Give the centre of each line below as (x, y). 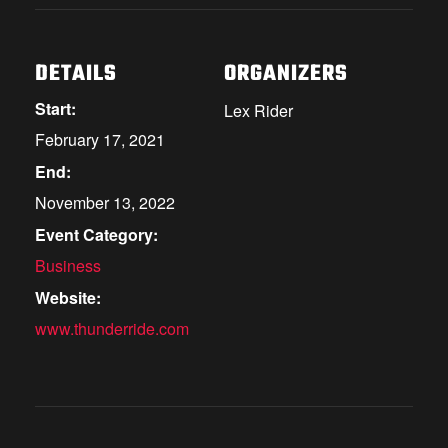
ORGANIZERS (286, 74)
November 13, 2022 (105, 203)
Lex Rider (258, 111)
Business (68, 266)
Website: (68, 298)
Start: (55, 109)
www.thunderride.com (112, 329)
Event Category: (96, 235)
